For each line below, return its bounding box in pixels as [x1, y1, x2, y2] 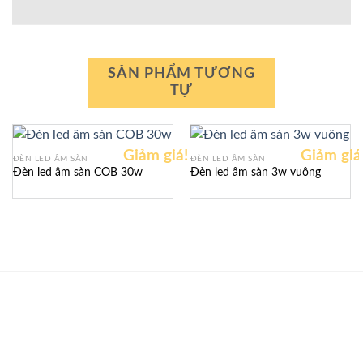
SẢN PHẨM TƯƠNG [108, 66, 255, 81]
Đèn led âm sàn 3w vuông [190, 166, 321, 178]
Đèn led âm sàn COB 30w [12, 166, 143, 178]
